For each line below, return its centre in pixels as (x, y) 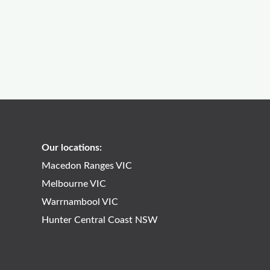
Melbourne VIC (74, 184)
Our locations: (71, 147)
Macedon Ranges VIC (86, 165)
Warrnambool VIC (80, 202)
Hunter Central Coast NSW (99, 220)
